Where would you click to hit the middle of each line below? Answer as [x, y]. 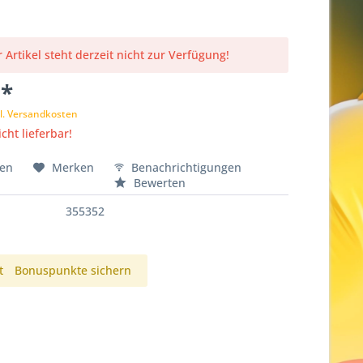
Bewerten [158, 183]
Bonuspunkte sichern [73, 270]
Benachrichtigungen [185, 167]
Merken [73, 167]
